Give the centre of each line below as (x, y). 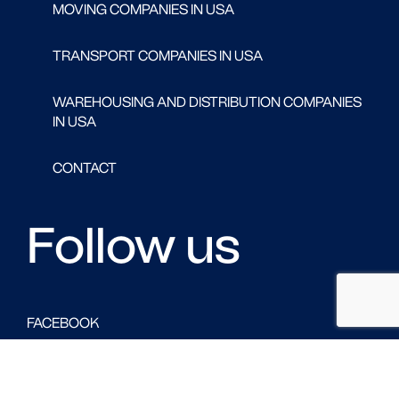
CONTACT (85, 167)
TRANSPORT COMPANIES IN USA (158, 55)
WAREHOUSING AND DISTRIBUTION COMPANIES (207, 102)
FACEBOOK (63, 322)
